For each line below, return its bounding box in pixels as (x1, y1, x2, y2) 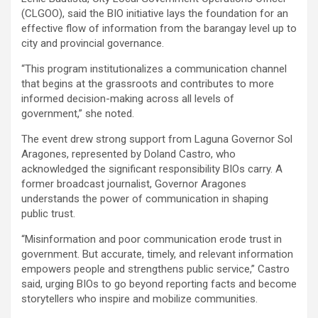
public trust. (21, 207, 75, 221)
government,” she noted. (21, 107, 134, 121)
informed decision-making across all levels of (21, 92, 234, 106)
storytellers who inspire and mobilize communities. (21, 292, 258, 306)
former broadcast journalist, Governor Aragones (21, 177, 246, 191)
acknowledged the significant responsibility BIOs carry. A (21, 163, 283, 176)
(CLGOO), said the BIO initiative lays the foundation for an (21, 7, 288, 21)
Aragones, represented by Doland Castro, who (21, 148, 236, 161)
